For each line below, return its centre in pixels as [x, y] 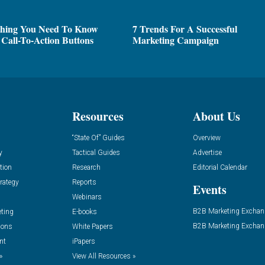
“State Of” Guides [98, 138]
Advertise [208, 152]
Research [86, 167]
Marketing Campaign [176, 40]
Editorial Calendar [220, 167]
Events [210, 189]
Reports [84, 182]
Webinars [87, 197]
